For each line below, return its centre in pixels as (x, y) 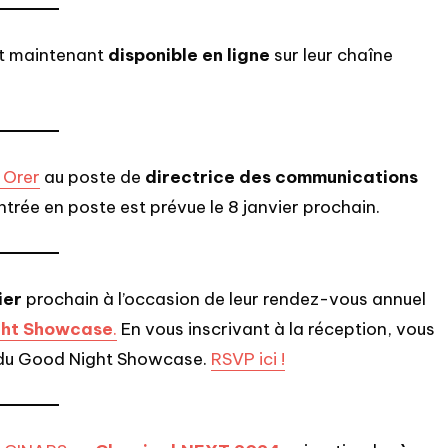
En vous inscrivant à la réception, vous (276, 328)
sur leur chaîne (331, 54)
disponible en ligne (189, 54)
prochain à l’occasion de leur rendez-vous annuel (224, 298)
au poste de (92, 176)
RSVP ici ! (248, 358)
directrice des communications (281, 176)
